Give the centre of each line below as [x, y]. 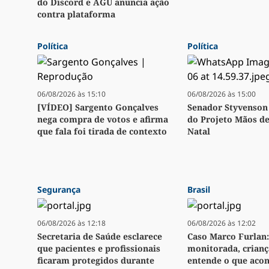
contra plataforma [76, 14]
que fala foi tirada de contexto [102, 131]
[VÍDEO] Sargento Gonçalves [98, 107]
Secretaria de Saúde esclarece [100, 237]
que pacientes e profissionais [99, 249]
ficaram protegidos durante [96, 261]
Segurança [59, 190]
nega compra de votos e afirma [103, 119]
